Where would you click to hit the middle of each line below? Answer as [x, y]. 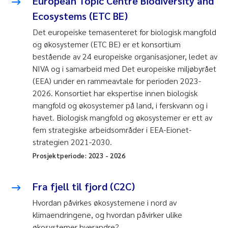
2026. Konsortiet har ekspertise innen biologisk [115, 93]
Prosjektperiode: [61, 156]
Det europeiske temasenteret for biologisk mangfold [124, 32]
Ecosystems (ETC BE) [80, 16]
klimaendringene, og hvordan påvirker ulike [107, 215]
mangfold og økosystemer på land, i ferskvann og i [120, 105]
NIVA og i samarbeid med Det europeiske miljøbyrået [124, 69]
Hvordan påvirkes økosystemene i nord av [105, 203]
